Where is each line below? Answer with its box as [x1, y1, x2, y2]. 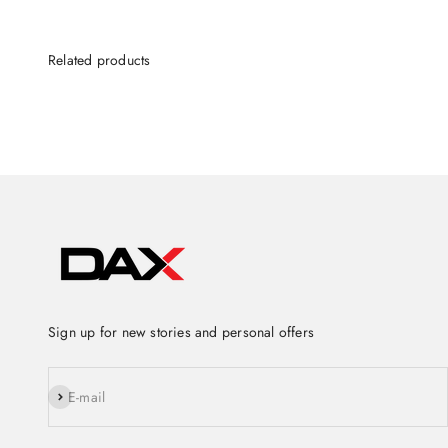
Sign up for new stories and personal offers [48, 322, 315, 343]
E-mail [68, 387, 106, 408]
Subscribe [47, 385, 107, 406]
